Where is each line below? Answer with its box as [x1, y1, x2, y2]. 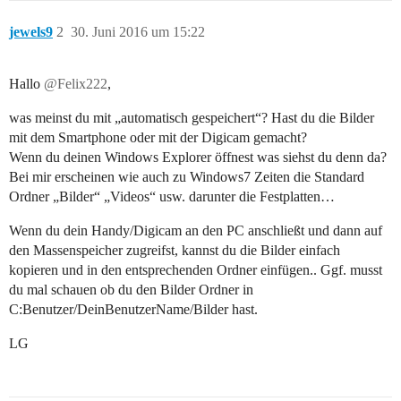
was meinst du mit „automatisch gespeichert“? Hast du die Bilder [9, 110, 374, 126]
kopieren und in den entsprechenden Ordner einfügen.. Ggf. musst [9, 262, 382, 278]
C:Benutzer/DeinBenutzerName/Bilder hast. [9, 302, 258, 318]
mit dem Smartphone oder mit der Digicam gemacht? [9, 130, 307, 146]
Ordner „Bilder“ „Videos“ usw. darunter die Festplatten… [9, 189, 335, 205]
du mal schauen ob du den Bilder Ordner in [9, 282, 253, 298]
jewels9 [9, 24, 53, 40]
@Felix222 [44, 76, 107, 92]
